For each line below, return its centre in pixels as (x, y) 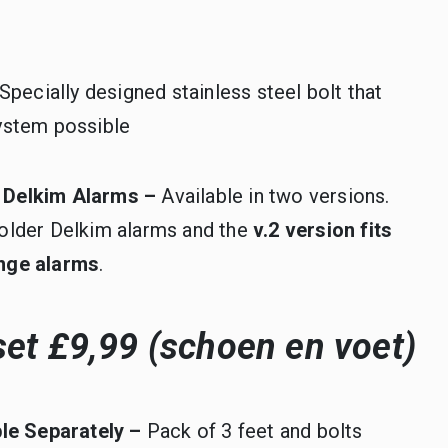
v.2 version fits (323, 230)
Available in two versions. (278, 196)
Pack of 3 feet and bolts (254, 431)
